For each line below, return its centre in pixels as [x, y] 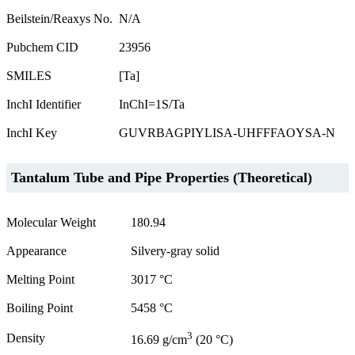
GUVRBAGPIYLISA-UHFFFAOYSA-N [227, 133]
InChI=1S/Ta [152, 105]
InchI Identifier [44, 105]
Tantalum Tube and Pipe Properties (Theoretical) [162, 178]
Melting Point [40, 280]
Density [26, 338]
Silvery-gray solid [175, 251]
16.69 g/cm [159, 340]
